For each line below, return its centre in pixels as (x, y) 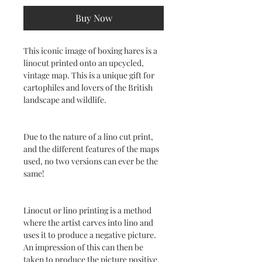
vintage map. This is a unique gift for (89, 75)
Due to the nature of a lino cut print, (88, 137)
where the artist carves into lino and (88, 223)
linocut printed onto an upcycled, (84, 63)
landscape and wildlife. (65, 100)
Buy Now (94, 18)
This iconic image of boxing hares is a (90, 51)
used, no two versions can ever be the (91, 161)
